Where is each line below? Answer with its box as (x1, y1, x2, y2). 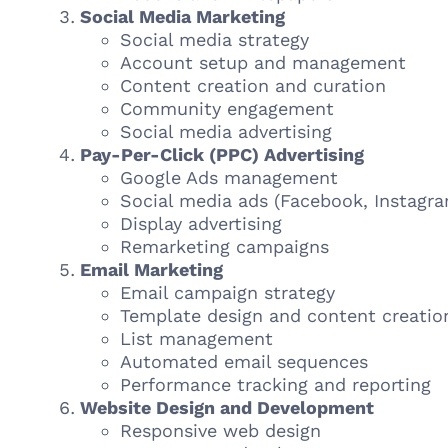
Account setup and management (120, 52, 406, 73)
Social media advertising (120, 121, 332, 142)
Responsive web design (120, 420, 321, 441)
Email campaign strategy (120, 282, 335, 303)
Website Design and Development (80, 397, 374, 418)
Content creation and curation (120, 75, 386, 96)
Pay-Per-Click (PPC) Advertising (80, 144, 364, 165)
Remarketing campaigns (120, 236, 329, 257)
